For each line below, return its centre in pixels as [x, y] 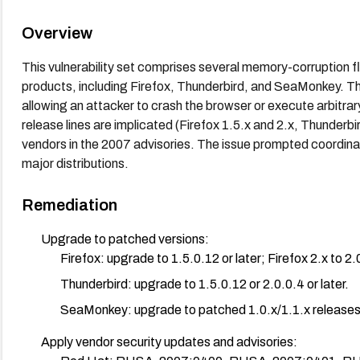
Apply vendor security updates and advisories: [169, 342]
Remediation [69, 205]
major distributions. [75, 163]
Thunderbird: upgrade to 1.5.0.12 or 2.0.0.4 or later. [204, 284]
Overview [57, 33]
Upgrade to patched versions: [125, 239]
